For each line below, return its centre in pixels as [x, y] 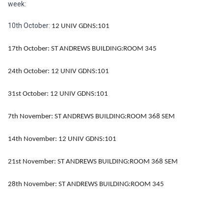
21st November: [33, 162]
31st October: [29, 94]
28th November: [33, 184]
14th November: [33, 139]
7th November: [31, 117]
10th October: [30, 26]
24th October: [29, 71]
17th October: [29, 49]
